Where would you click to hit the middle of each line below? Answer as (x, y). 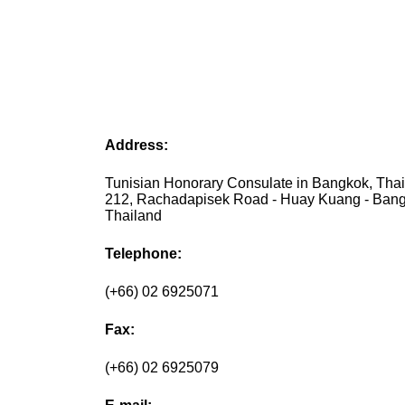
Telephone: (144, 254)
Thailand (134, 216)
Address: (137, 146)
